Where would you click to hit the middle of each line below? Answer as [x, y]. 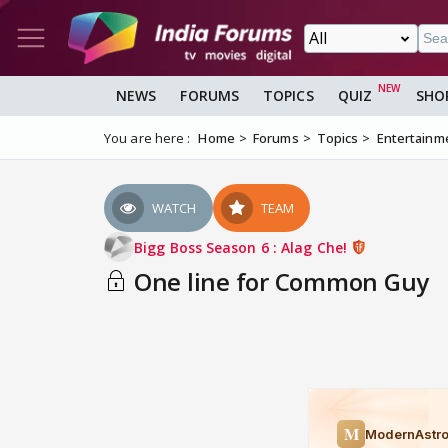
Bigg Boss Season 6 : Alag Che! [243, 247]
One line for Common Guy [278, 282]
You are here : [147, 138]
